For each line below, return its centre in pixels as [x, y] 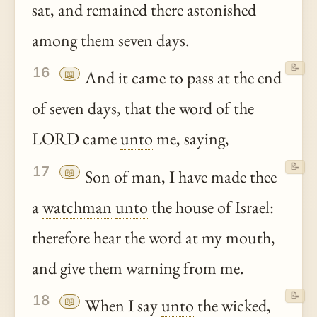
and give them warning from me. [138, 267]
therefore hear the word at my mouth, [154, 237]
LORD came [76, 139]
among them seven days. [111, 40]
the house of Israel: [211, 207]
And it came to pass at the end [182, 78]
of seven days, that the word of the [143, 108]
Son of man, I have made [166, 176]
